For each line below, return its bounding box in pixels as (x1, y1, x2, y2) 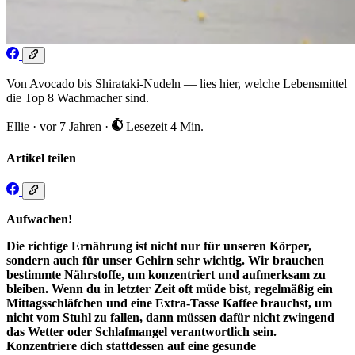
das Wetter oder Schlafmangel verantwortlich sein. (6, 325, 277, 339)
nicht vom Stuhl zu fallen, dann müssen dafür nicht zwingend (6, 311, 334, 325)
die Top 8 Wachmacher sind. (6, 91, 149, 105)
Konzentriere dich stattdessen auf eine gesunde (6, 339, 256, 353)
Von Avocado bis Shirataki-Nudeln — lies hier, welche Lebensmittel (6, 77, 347, 91)
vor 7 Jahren (40, 120, 105, 134)
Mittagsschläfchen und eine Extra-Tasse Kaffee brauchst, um (6, 296, 332, 311)
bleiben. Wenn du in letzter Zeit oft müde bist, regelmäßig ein (6, 282, 333, 296)
